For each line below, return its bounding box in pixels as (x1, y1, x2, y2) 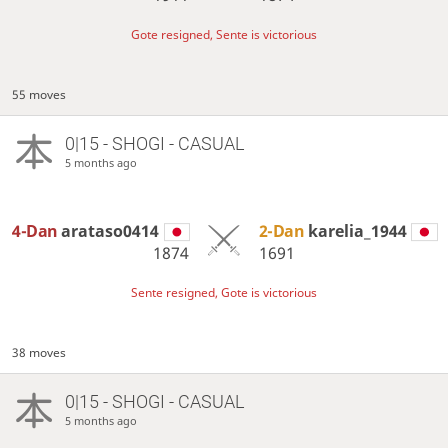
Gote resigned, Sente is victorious (131, 26, 317, 44)
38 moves (12, 343, 67, 361)
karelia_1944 (307, 220, 407, 242)
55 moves (12, 85, 67, 103)
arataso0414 (61, 220, 160, 242)
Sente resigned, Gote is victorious (131, 284, 318, 302)
